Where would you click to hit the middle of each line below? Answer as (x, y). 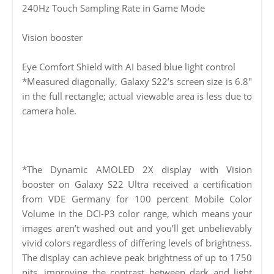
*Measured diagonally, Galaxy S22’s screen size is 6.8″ (137, 81)
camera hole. (49, 110)
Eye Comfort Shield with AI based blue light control (129, 66)
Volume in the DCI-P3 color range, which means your (137, 213)
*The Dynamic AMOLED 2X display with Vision (137, 169)
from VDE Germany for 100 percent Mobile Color (137, 198)
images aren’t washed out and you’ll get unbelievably (137, 228)
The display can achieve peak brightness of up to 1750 (137, 257)
